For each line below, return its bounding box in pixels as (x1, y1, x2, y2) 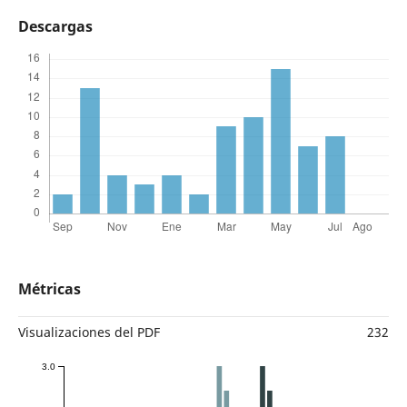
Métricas (17, 279, 81, 300)
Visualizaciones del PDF (17, 323, 160, 342)
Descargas (17, 16, 93, 36)
